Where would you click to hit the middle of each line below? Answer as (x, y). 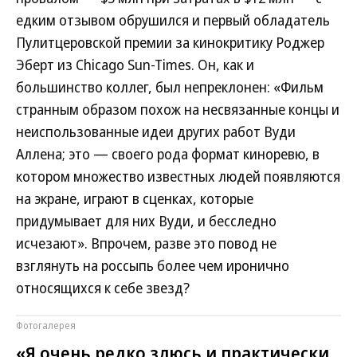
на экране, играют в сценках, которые (135, 198)
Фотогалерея (46, 326)
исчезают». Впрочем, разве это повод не (146, 243)
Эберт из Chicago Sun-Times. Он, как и (135, 65)
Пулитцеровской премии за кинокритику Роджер (170, 42)
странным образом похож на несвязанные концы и (178, 109)
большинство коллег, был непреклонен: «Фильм (170, 87)
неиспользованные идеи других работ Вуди (156, 131)
